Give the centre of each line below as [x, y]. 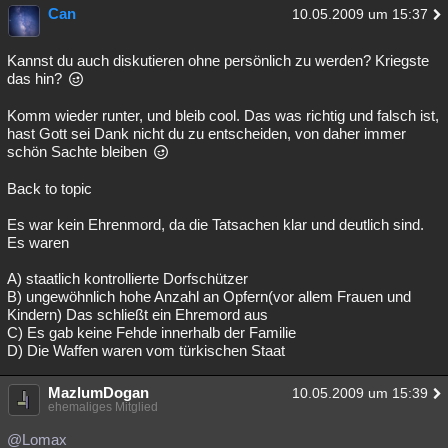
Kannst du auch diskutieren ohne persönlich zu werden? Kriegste [218, 60]
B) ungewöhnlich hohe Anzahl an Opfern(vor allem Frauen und [209, 296]
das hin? [36, 78]
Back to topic [49, 188]
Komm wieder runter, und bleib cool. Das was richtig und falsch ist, [223, 115]
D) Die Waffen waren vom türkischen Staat [146, 350]
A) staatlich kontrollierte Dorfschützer [127, 278]
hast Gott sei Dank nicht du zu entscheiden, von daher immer [206, 133]
